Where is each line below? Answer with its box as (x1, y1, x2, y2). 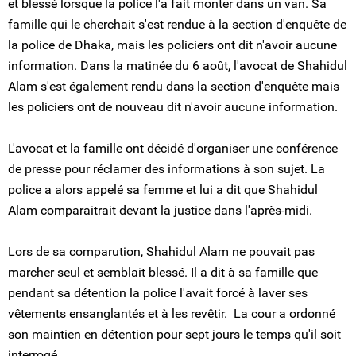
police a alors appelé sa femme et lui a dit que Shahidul (8, 182, 318, 197)
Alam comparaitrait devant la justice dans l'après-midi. (8, 203, 312, 218)
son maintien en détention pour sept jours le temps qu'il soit (8, 327, 341, 342)
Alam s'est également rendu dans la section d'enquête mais (8, 79, 339, 94)
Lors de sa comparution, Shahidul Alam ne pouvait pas (8, 244, 315, 259)
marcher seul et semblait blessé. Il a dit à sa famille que (8, 265, 318, 280)
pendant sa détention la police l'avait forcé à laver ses (8, 285, 308, 300)
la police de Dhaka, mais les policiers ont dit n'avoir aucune (8, 37, 337, 52)
